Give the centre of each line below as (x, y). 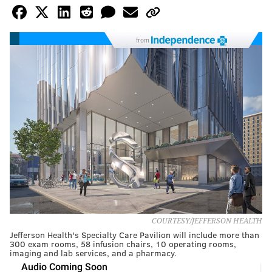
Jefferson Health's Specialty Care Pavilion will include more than (134, 234)
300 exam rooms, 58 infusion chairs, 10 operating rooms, (123, 243)
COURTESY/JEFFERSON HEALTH (207, 221)
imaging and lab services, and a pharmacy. (93, 253)
